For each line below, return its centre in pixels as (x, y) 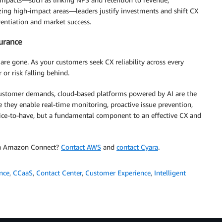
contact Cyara (137, 147)
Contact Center (59, 172)
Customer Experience (118, 172)
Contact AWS (81, 147)
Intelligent (170, 172)
